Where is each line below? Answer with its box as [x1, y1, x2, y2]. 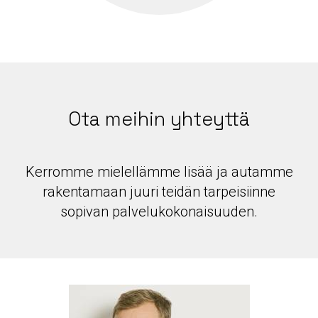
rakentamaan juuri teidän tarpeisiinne [43, 183, 275, 201]
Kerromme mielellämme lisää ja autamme [25, 163, 293, 181]
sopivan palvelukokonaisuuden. [60, 203, 258, 221]
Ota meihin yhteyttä [68, 106, 250, 132]
